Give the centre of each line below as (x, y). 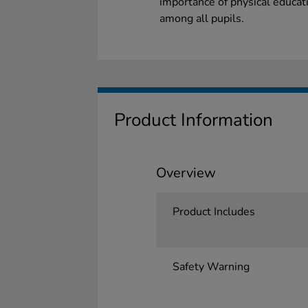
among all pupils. (202, 19)
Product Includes (213, 212)
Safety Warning (211, 267)
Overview (186, 173)
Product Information (194, 120)
